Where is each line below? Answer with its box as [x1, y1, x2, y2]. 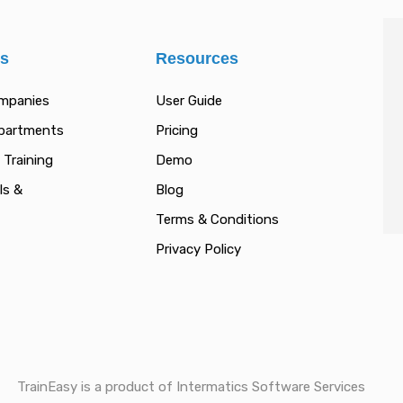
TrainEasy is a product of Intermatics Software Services [16, 379, 365, 396]
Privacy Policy [155, 241, 241, 257]
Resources [155, 49, 238, 67]
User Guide [155, 93, 222, 109]
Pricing [155, 122, 198, 139]
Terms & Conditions [155, 211, 279, 228]
